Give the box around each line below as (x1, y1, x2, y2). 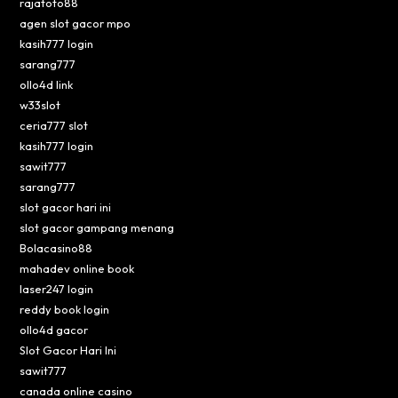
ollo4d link (20, 76, 74, 92)
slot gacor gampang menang (20, 219, 175, 235)
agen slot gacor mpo (20, 15, 131, 30)
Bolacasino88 (20, 240, 93, 255)
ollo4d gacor (20, 322, 89, 337)
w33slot (20, 97, 61, 112)
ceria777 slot (20, 117, 89, 132)
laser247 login (20, 281, 94, 296)
